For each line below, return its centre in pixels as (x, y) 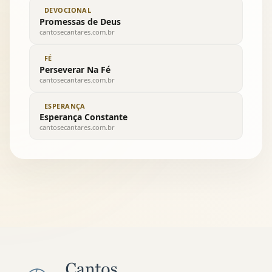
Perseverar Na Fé (75, 69)
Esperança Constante (83, 117)
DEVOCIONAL (68, 10)
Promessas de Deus (80, 21)
